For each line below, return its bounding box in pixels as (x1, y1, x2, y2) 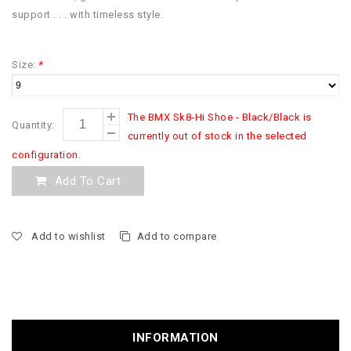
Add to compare (136, 230, 217, 243)
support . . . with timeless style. (12, 9, 163, 21)
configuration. (12, 149, 81, 161)
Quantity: (12, 119, 55, 132)
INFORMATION (132, 331, 219, 346)
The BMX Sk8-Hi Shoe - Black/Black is (127, 111, 312, 124)
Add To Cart (54, 174, 121, 189)
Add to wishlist (28, 230, 108, 243)
